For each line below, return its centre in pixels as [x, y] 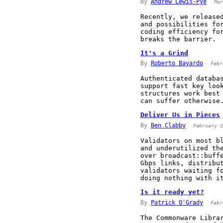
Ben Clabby [168, 125]
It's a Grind [164, 53]
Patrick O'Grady [177, 202]
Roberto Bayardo [177, 63]
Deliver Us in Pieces [180, 115]
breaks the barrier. [178, 39]
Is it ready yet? [172, 192]
